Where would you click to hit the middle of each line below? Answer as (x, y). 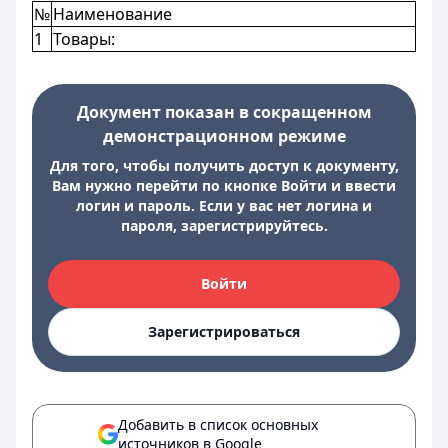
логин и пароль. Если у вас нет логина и (224, 205)
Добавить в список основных (218, 424)
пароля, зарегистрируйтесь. (224, 225)
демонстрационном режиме (224, 136)
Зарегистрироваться (224, 331)
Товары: (84, 39)
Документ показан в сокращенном (224, 112)
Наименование (112, 14)
